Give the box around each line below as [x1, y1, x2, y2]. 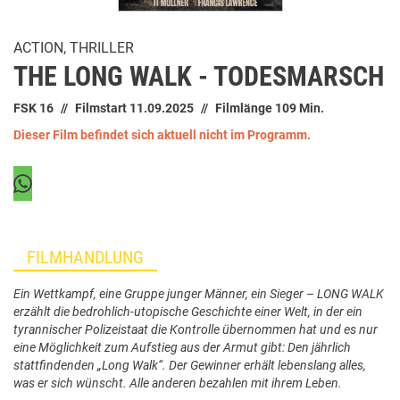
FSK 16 [13, 100, 54, 115]
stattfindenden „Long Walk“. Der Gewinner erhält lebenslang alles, [13, 357, 366, 372]
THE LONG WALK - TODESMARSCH [13, 60, 384, 92]
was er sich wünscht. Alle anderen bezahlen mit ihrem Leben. [13, 375, 342, 390]
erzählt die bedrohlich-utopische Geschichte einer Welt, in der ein [13, 304, 362, 319]
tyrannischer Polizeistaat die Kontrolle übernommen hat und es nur [13, 321, 378, 337]
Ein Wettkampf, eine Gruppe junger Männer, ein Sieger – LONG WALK [13, 286, 384, 301]
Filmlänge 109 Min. [215, 100, 324, 115]
